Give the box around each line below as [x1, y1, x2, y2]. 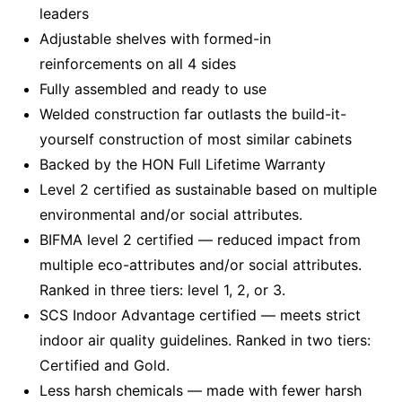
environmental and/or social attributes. [39, 205, 302, 224]
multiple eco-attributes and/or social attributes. [39, 256, 362, 275]
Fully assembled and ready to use [39, 80, 267, 99]
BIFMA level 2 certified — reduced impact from [39, 231, 361, 249]
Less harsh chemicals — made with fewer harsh [39, 381, 362, 400]
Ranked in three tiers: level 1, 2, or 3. [39, 281, 285, 300]
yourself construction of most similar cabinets [39, 130, 352, 149]
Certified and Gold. [39, 356, 170, 375]
